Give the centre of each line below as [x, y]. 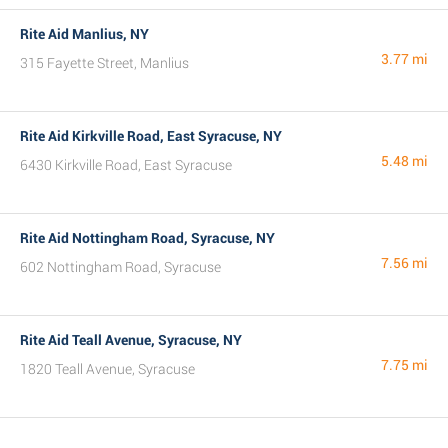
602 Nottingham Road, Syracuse [120, 267]
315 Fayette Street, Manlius [104, 63]
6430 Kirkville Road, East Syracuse [126, 165]
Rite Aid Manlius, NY [84, 34]
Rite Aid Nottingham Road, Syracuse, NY [147, 238]
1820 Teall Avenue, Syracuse [107, 369]
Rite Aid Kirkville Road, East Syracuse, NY [151, 136]
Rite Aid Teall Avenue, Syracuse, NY [131, 340]
